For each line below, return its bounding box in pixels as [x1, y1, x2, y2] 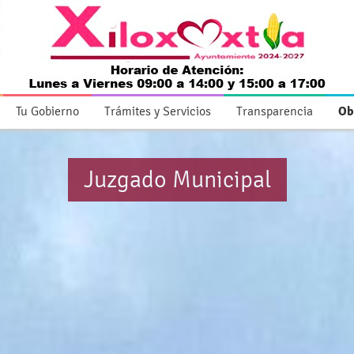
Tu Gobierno [16, 104, 79, 119]
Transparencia [236, 104, 313, 119]
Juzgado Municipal [83, 166, 271, 194]
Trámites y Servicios [104, 104, 211, 119]
